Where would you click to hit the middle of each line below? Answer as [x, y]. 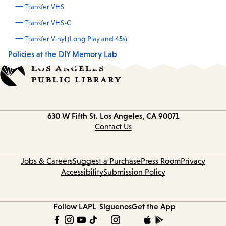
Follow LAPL [75, 207]
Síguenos [115, 207]
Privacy [193, 161]
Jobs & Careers [47, 161]
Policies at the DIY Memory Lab [63, 54]
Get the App [153, 207]
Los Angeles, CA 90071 [139, 116]
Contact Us [113, 127]
